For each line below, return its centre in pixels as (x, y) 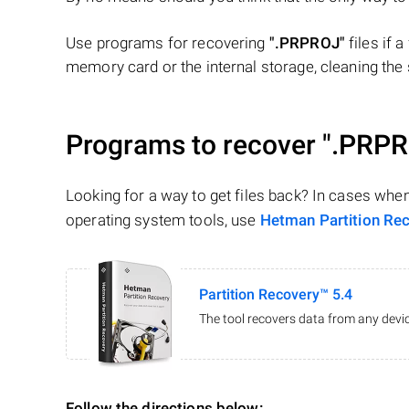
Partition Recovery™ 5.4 (276, 295)
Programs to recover (194, 145)
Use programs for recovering (168, 43)
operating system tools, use (163, 220)
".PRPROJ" (307, 43)
